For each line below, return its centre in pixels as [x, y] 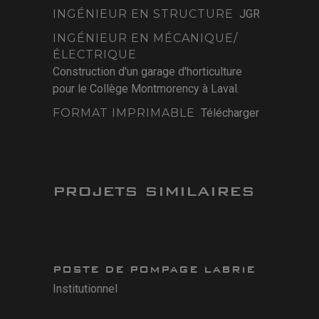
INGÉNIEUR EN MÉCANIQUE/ [145, 38]
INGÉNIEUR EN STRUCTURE [143, 14]
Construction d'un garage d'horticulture [147, 72]
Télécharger [230, 113]
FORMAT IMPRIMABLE [124, 113]
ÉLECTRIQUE [95, 55]
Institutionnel [85, 289]
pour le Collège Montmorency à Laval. [146, 89]
